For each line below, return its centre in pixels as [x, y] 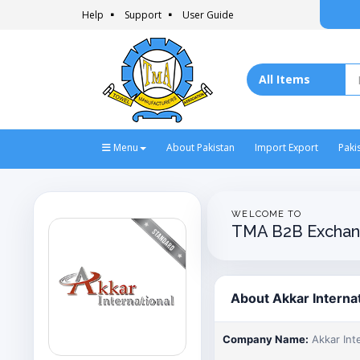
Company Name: [266, 339]
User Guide [208, 15]
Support [143, 15]
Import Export [286, 147]
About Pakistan [200, 147]
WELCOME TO [267, 214]
